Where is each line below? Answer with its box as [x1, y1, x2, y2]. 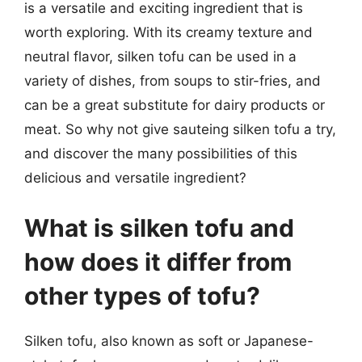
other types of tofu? [24, 280, 260, 310]
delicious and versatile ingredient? [24, 170, 246, 186]
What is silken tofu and [24, 213, 294, 242]
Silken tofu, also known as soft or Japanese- [24, 332, 314, 349]
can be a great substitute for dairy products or [24, 97, 325, 113]
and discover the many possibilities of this [24, 145, 297, 162]
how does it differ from [24, 246, 292, 276]
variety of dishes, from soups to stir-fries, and [24, 73, 321, 89]
